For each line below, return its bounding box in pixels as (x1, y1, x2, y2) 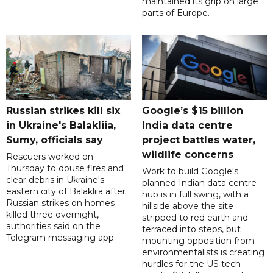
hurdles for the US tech (141, 258, 241, 270)
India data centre (141, 119, 233, 132)
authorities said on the (6, 221, 101, 232)
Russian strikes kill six (6, 105, 120, 117)
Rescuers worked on (6, 151, 93, 163)
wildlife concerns (141, 149, 233, 161)
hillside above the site (141, 200, 233, 212)
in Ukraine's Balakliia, (6, 119, 116, 132)
